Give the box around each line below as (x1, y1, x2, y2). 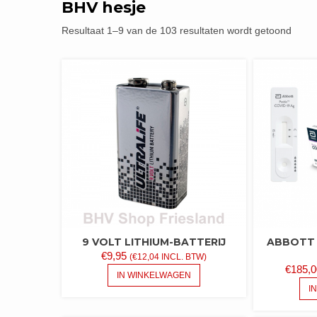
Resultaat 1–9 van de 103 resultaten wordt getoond (62, 25, 292, 36)
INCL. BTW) (159, 252, 207, 263)
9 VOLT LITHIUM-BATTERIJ (82, 236, 226, 249)
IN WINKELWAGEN (117, 270, 192, 281)
